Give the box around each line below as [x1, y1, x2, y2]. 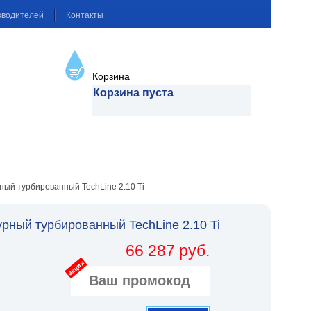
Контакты [66, 10, 103, 20]
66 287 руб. [126, 242, 210, 260]
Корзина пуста [92, 87, 174, 99]
